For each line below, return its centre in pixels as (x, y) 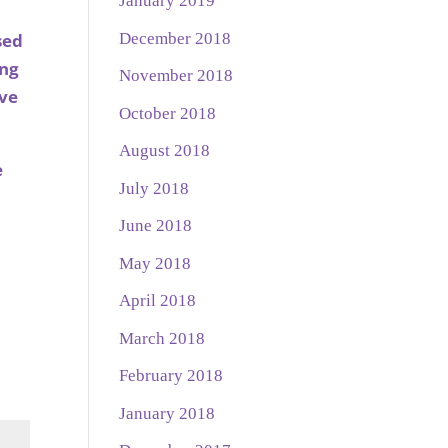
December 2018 (175, 38)
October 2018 (168, 113)
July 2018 (154, 188)
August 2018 (165, 151)
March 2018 (162, 338)
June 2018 (156, 226)
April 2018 (158, 301)
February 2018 (171, 376)
